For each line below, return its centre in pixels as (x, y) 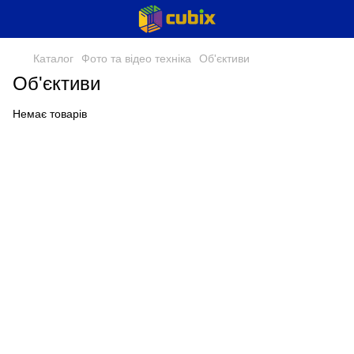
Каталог (53, 58)
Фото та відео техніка (136, 58)
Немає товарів (50, 114)
